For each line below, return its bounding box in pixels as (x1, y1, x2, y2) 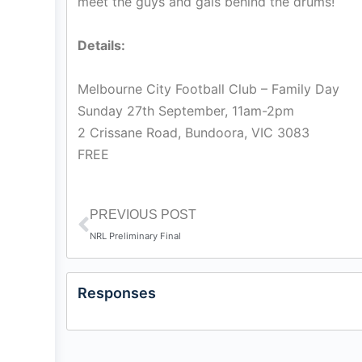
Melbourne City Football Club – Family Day (78, 81, 339, 97)
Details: (78, 37, 125, 53)
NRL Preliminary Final (90, 230, 181, 242)
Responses (78, 284, 156, 301)
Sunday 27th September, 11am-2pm (78, 103, 294, 119)
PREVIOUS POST (90, 208, 196, 221)
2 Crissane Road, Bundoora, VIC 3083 (78, 124, 309, 141)
